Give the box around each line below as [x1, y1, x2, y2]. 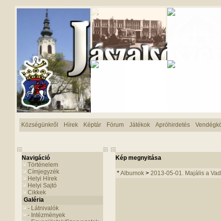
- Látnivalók [28, 205, 59, 212]
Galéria [24, 196, 44, 203]
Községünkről [21, 121, 58, 128]
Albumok [120, 170, 144, 177]
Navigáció [22, 154, 50, 161]
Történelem [28, 161, 58, 168]
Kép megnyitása [115, 154, 161, 161]
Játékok [129, 121, 150, 128]
